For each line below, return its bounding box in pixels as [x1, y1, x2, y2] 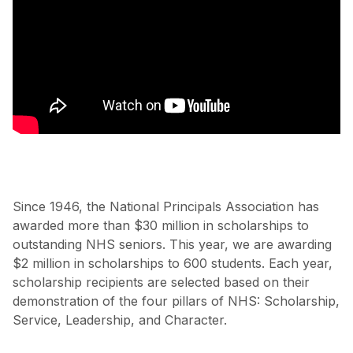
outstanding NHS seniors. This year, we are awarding [13, 236, 332, 252]
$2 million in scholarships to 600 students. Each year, [13, 255, 333, 271]
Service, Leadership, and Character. [13, 311, 227, 328]
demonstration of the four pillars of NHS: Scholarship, [13, 292, 340, 309]
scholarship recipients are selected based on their [13, 273, 310, 290]
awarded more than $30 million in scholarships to [13, 217, 309, 233]
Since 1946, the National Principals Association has [13, 198, 319, 214]
